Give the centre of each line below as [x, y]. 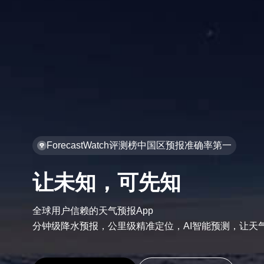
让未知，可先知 [107, 182]
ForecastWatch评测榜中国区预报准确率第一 [139, 145]
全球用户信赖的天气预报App [93, 211]
